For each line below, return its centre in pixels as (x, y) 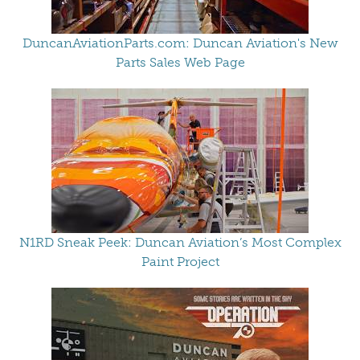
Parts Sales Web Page (180, 62)
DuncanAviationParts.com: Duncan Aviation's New (180, 43)
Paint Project (180, 261)
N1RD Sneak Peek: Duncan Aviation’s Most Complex (180, 242)
